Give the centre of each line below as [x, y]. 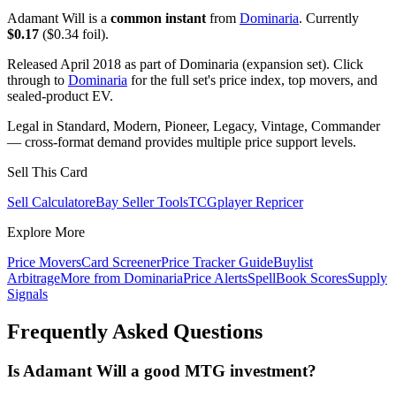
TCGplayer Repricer [246, 202]
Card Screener [121, 263]
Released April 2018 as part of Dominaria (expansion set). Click [185, 65]
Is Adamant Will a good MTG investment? [162, 371]
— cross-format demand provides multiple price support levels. [182, 142]
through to [38, 80]
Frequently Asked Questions [135, 332]
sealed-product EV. [60, 96]
